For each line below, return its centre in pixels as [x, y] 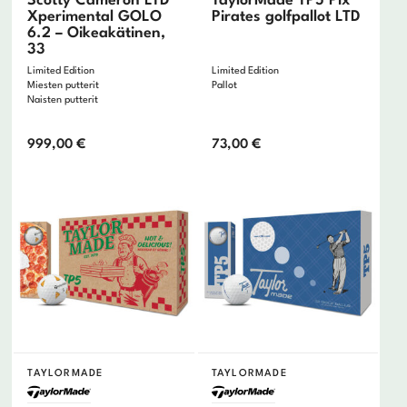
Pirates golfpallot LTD [286, 17]
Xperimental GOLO [95, 17]
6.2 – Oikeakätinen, [97, 34]
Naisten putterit [63, 101]
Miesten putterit [64, 86]
